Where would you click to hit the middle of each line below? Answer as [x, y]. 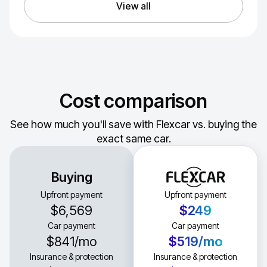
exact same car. [133, 138]
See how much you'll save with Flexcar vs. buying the [133, 124]
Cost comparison [133, 101]
